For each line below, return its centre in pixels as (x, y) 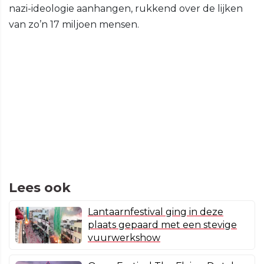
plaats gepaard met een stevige (162, 225)
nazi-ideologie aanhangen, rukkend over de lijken (126, 9)
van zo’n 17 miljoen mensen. (74, 25)
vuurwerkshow (124, 238)
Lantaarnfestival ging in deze (156, 212)
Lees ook (40, 188)
